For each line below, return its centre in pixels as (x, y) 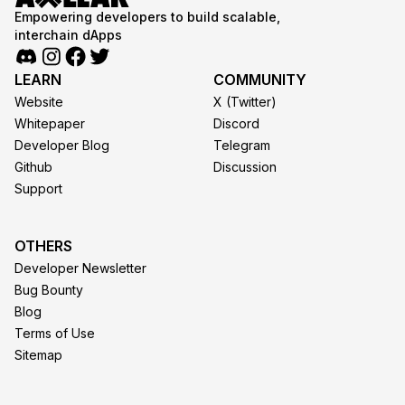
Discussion (245, 166)
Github (33, 166)
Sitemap (38, 354)
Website (39, 101)
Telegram (242, 145)
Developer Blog (62, 145)
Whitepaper (50, 123)
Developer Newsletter (80, 268)
